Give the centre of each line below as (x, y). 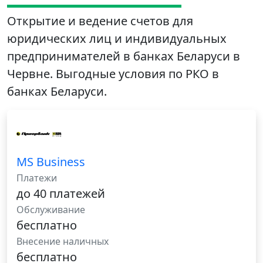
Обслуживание (51, 210)
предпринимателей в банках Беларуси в (124, 56)
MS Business (51, 162)
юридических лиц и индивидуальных (117, 39)
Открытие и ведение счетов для (100, 21)
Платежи (37, 178)
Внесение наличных (63, 242)
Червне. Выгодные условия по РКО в (113, 74)
